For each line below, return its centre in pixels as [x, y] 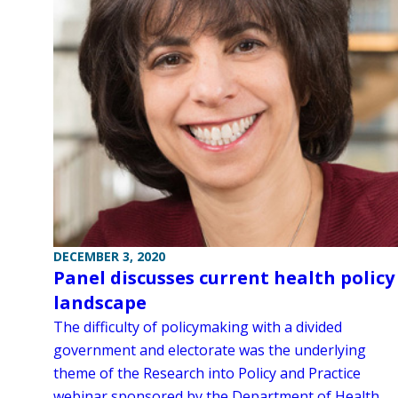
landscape [100, 302]
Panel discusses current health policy [224, 277]
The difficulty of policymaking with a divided [198, 326]
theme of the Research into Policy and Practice [207, 373]
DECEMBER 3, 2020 [109, 256]
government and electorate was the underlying [210, 350]
